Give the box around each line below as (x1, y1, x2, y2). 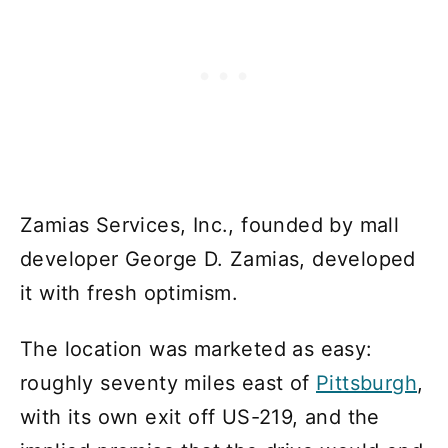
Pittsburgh (316, 371, 418, 396)
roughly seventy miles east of (20, 371, 316, 396)
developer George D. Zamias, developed (20, 247, 416, 272)
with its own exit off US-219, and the (20, 405, 380, 430)
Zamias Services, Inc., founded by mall (20, 213, 400, 238)
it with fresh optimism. (20, 281, 239, 306)
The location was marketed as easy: (20, 337, 373, 362)
